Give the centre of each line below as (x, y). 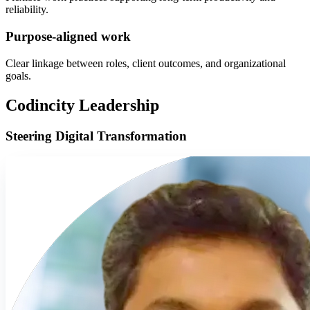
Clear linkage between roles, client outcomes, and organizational (146, 63)
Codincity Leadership (82, 105)
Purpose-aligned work (68, 37)
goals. (18, 75)
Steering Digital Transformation (96, 136)
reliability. (27, 10)
